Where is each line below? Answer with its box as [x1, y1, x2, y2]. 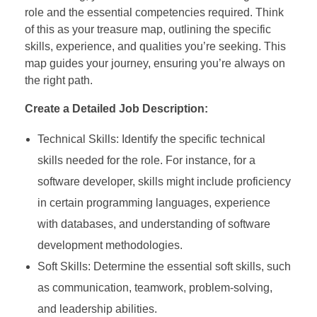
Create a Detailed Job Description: [25, 103, 208, 115]
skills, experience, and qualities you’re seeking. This [25, 40, 286, 53]
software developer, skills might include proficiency [37, 175, 291, 188]
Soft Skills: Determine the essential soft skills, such [37, 260, 291, 273]
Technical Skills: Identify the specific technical [37, 133, 265, 146]
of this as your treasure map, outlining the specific [25, 23, 271, 36]
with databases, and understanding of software [37, 218, 270, 231]
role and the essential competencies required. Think [25, 6, 284, 19]
